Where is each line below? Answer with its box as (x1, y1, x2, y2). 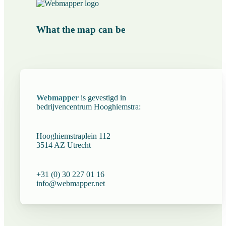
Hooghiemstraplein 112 (36, 131, 110, 140)
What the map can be (36, 24, 125, 35)
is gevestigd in (79, 93, 126, 102)
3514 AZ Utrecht (36, 140, 91, 149)
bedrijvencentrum (36, 102, 94, 111)
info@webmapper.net (36, 179, 105, 188)
